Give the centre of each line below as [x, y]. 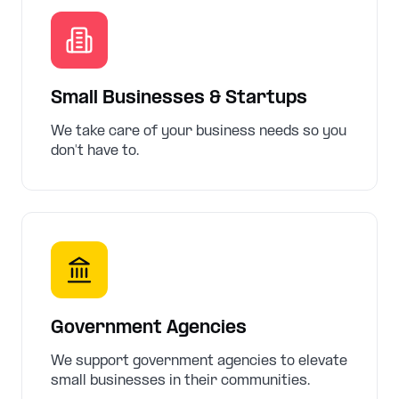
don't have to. [95, 151]
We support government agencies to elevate [199, 361]
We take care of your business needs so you [199, 131]
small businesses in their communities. [180, 381]
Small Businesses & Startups [179, 99]
